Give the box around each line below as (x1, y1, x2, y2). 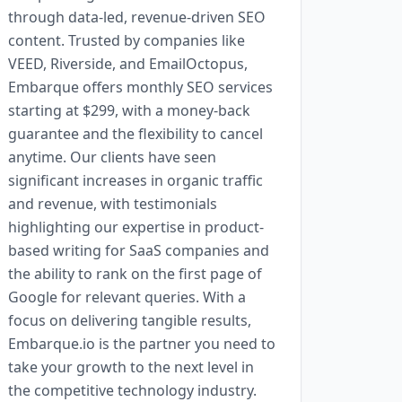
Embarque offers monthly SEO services (8, 77, 273, 97)
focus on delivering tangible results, (8, 310, 251, 330)
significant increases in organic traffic (8, 170, 263, 190)
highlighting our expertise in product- (8, 217, 264, 237)
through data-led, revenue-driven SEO (8, 7, 266, 27)
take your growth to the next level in (8, 357, 254, 377)
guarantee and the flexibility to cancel (8, 124, 263, 144)
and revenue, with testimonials (8, 194, 217, 214)
